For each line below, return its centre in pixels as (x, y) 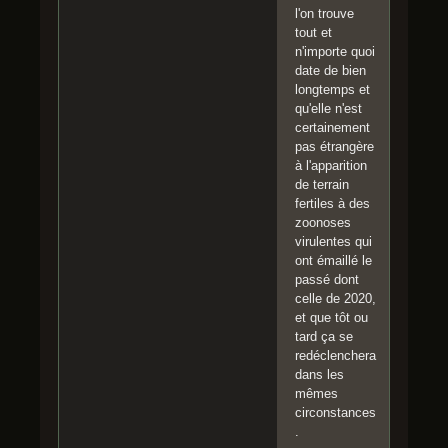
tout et (313, 32)
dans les (319, 374)
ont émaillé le (333, 260)
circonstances (335, 412)
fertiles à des (332, 203)
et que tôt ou (331, 317)
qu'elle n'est (328, 108)
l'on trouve (324, 13)
